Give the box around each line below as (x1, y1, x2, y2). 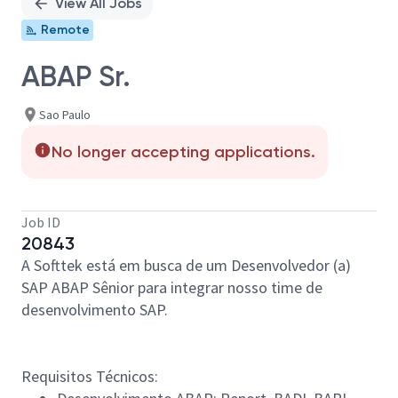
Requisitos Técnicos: (21, 366, 158, 386)
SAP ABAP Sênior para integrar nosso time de (21, 277, 322, 298)
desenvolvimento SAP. (21, 299, 168, 320)
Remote (41, 22, 90, 37)
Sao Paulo (39, 106, 91, 123)
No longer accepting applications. (52, 142, 315, 162)
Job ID (21, 213, 60, 231)
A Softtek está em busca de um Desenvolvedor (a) (21, 255, 351, 275)
